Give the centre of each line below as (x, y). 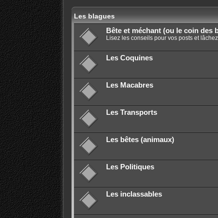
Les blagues (94, 16)
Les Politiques (130, 167)
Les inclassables (134, 194)
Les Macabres (129, 85)
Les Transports (131, 113)
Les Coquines (129, 58)
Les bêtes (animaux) (140, 140)
